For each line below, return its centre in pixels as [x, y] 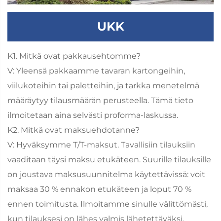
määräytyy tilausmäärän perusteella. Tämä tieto [100, 100]
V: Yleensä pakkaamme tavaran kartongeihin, [96, 71]
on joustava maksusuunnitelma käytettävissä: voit [106, 174]
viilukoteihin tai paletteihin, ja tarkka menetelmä [103, 85]
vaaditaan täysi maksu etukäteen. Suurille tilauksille [109, 159]
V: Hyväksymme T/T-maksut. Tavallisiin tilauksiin [101, 145]
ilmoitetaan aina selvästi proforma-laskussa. [93, 115]
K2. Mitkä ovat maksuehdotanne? [74, 130]
